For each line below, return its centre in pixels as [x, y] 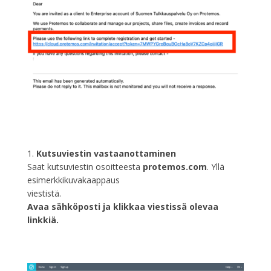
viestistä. [44, 193]
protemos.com [175, 166]
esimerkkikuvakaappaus [73, 180]
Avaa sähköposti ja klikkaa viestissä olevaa [122, 206]
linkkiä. [43, 220]
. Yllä [215, 166]
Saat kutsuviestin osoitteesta [85, 166]
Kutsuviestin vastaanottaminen [106, 153]
